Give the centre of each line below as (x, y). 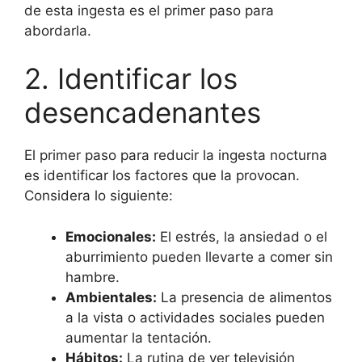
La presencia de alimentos (244, 297)
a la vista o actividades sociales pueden (195, 317)
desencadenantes (143, 113)
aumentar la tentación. (139, 337)
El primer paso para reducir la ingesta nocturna (176, 156)
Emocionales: (111, 236)
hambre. (93, 277)
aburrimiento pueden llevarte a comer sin (199, 257)
